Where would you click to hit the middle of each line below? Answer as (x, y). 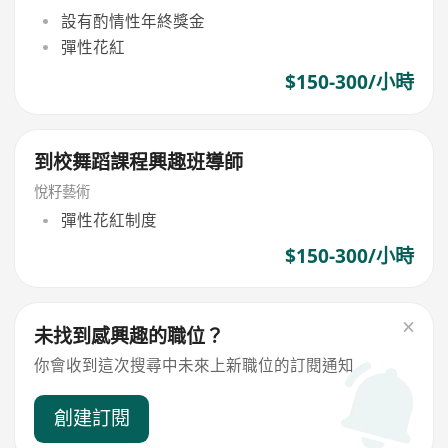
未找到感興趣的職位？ (129, 336)
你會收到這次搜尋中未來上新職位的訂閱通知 (194, 364)
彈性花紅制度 (108, 220)
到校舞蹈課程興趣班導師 (139, 162)
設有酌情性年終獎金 (132, 20)
